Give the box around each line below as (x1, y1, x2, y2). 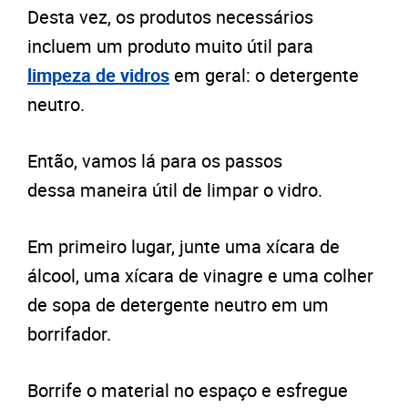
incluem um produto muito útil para (27, 34, 313, 59)
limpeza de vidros (27, 63, 169, 88)
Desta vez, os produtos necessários (27, 5, 313, 30)
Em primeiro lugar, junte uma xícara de (27, 234, 340, 260)
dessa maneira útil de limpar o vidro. (27, 178, 322, 203)
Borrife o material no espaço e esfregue (27, 378, 348, 403)
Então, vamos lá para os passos (27, 148, 282, 174)
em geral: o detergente (169, 63, 359, 88)
